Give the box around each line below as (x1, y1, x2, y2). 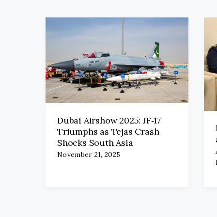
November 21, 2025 (57, 150, 121, 159)
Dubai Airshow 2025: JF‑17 (57, 114, 161, 126)
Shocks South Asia (57, 137, 133, 148)
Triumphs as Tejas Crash (57, 125, 159, 137)
